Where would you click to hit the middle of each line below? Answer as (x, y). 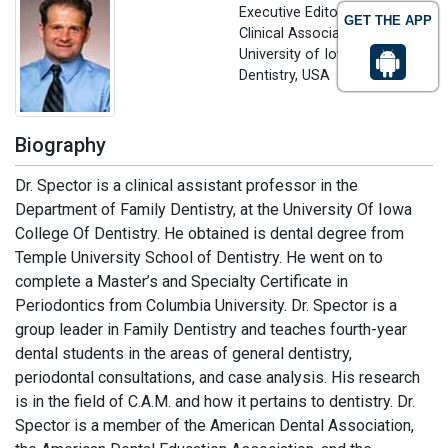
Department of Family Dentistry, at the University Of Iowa (213, 209)
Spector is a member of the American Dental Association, (214, 425)
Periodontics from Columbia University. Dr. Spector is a (206, 305)
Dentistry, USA (284, 75)
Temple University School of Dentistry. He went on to (199, 257)
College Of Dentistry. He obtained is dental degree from (209, 233)
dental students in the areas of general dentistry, (183, 353)
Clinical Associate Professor (330, 33)
